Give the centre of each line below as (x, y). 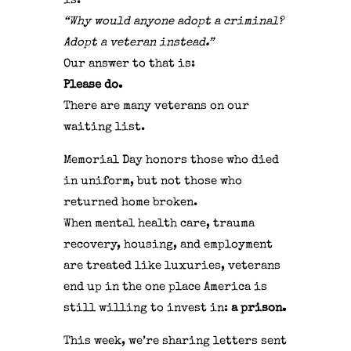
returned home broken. (130, 203)
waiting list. (104, 128)
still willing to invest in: (145, 309)
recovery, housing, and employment (168, 245)
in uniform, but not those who (152, 182)
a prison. (257, 309)
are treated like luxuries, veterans (172, 266)
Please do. (92, 85)
